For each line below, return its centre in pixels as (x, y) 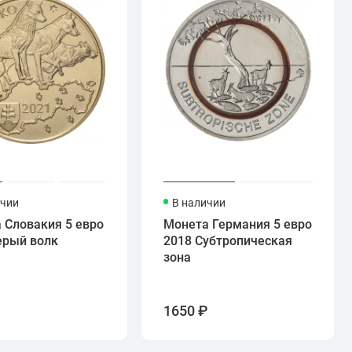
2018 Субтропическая (227, 241)
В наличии (199, 203)
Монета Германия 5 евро (237, 225)
